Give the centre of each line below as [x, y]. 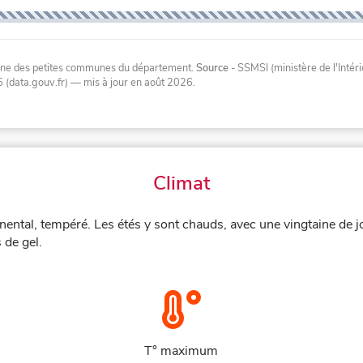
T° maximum [181, 351]
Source [212, 68]
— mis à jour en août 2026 [130, 82]
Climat [181, 184]
